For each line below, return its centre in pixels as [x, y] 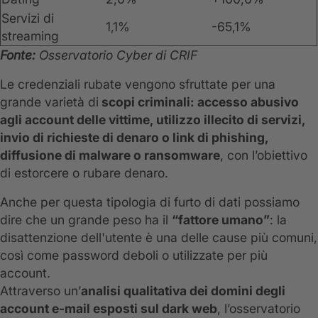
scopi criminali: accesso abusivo [199, 102]
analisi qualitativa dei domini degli [183, 291]
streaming [30, 36]
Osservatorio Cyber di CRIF [116, 55]
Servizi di [28, 18]
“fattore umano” [221, 220]
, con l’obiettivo [264, 155]
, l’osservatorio [259, 309]
